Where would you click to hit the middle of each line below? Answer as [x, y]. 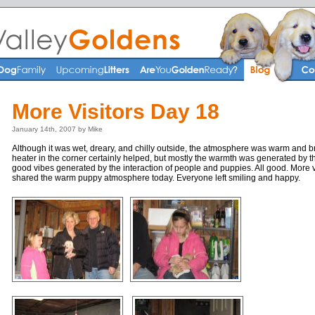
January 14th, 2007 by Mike [57, 129]
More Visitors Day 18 [115, 111]
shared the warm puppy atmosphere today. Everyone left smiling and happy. [156, 178]
